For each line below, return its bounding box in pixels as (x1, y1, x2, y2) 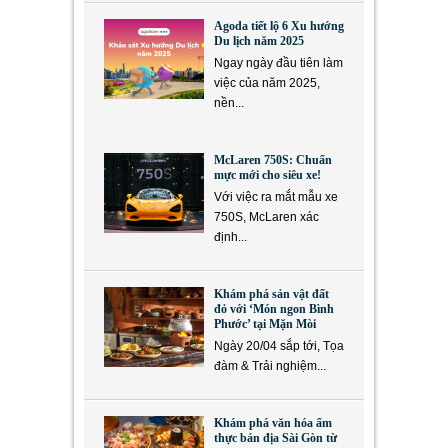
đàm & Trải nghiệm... (214, 359, 326, 374)
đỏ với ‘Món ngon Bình (214, 302, 334, 317)
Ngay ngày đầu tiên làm (214, 56, 343, 71)
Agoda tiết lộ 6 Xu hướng (214, 19, 344, 34)
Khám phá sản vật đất (214, 287, 329, 302)
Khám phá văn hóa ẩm (214, 416, 332, 431)
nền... (214, 96, 244, 111)
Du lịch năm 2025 (214, 34, 307, 49)
